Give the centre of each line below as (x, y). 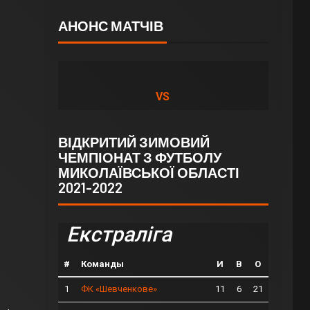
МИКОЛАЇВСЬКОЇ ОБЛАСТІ (148, 172)
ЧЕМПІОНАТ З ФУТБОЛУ (139, 157)
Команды (102, 264)
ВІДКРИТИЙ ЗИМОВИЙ (134, 142)
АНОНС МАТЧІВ (110, 25)
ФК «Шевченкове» (119, 289)
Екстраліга (119, 234)
